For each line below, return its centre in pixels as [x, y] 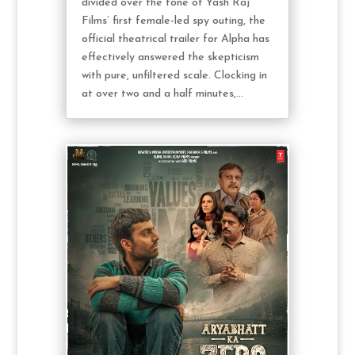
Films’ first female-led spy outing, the [173, 21]
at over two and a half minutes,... [162, 94]
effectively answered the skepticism [170, 57]
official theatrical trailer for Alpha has [175, 39]
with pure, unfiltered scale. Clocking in [174, 75]
